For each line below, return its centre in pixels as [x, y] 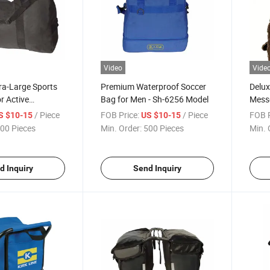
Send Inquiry [157, 168]
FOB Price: [120, 115]
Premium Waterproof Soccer [154, 87]
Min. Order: [121, 128]
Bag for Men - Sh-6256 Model [155, 99]
